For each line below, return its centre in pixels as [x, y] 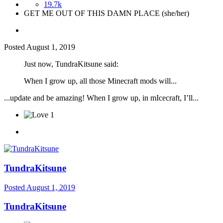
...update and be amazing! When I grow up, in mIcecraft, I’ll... [101, 98]
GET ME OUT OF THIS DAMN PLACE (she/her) [107, 13]
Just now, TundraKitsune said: [71, 64]
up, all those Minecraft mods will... [121, 81]
